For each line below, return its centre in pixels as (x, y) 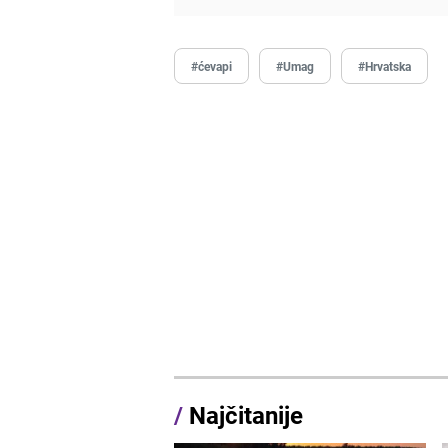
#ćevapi (212, 66)
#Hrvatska (385, 66)
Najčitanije (246, 415)
